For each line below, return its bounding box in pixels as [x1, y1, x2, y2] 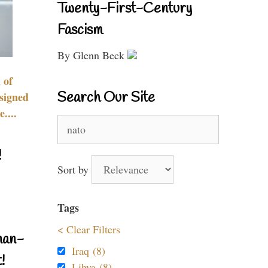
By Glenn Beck [57, 48, 127, 62]
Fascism [57, 21, 103, 40]
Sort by [57, 162, 92, 176]
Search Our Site [57, 89, 155, 108]
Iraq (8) [72, 243, 105, 258]
